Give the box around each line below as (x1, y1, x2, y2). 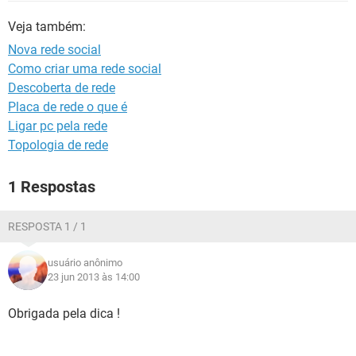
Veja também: (8, 19, 86, 34)
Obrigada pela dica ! (8, 306, 120, 321)
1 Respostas (8, 177, 95, 196)
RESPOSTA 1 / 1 (8, 220, 87, 233)
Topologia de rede (8, 137, 108, 153)
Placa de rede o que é (8, 99, 127, 114)
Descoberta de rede (8, 80, 115, 95)
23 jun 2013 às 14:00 (48, 271, 140, 283)
